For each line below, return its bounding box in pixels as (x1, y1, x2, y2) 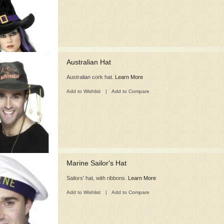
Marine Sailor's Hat (66, 159, 126, 167)
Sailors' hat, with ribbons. (66, 175, 128, 181)
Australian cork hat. (66, 74, 115, 80)
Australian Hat (66, 58, 111, 66)
